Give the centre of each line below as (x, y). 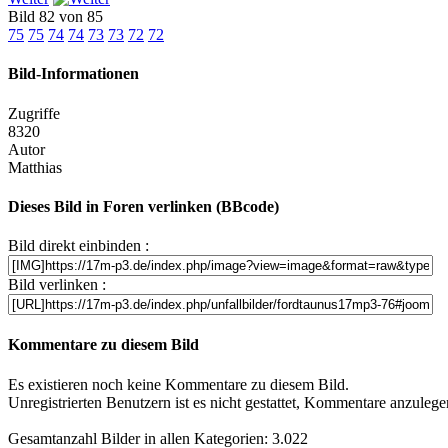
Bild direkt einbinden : (78, 246)
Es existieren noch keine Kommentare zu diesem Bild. (178, 384)
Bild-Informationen (73, 74)
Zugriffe (34, 113)
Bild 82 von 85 (59, 16)
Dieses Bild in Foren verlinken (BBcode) (143, 206)
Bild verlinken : (57, 285)
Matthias (35, 167)
